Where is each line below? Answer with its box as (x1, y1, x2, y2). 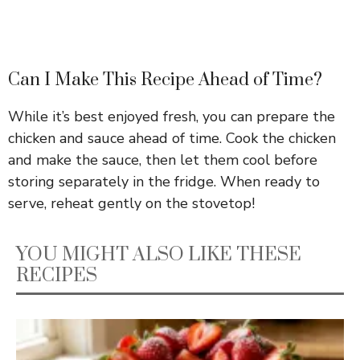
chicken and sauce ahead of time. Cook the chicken (8, 128, 336, 148)
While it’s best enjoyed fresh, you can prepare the (8, 106, 335, 126)
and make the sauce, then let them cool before (8, 149, 317, 170)
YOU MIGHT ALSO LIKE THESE (16, 242, 301, 267)
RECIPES (16, 263, 97, 288)
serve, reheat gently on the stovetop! (8, 193, 255, 213)
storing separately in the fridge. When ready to (8, 171, 320, 191)
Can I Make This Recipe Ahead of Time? (8, 68, 322, 91)
